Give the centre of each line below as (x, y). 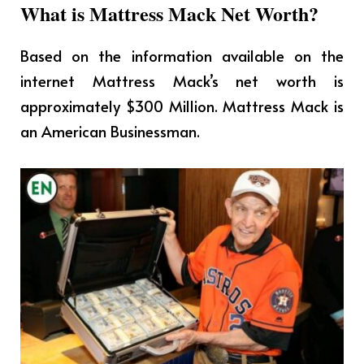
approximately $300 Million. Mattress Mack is (182, 106)
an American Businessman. (110, 131)
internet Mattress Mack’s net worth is (182, 81)
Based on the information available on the (182, 56)
